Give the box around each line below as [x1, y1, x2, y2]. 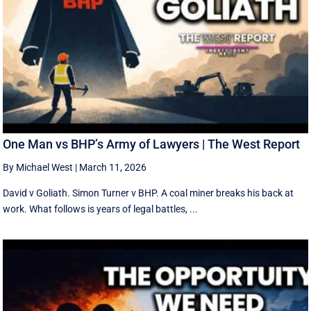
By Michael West [3, 162, 74, 174]
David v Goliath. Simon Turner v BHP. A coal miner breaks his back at [3, 187, 294, 199]
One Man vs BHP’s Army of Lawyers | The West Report [3, 137, 301, 152]
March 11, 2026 [79, 162, 147, 174]
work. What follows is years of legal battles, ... [3, 203, 199, 215]
